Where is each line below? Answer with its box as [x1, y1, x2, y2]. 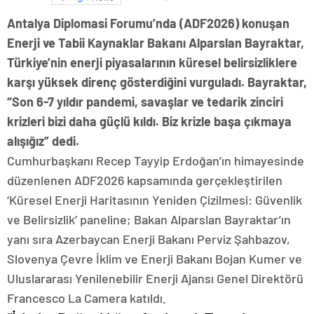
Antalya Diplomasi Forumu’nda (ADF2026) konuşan [7, 15, 289, 32]
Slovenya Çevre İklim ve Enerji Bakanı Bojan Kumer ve [7, 251, 302, 267]
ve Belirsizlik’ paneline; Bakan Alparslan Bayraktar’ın [7, 212, 291, 228]
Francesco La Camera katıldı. [7, 290, 166, 306]
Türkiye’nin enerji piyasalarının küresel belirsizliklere [7, 55, 297, 71]
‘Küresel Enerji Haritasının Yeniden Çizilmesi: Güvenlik [7, 192, 302, 208]
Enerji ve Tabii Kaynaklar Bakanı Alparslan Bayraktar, [7, 35, 304, 51]
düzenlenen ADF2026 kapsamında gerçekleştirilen [7, 172, 282, 189]
